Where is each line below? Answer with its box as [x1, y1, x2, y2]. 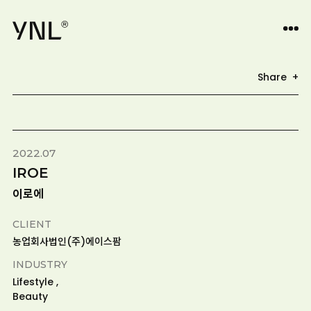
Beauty [12, 289, 48, 303]
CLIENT [12, 218, 51, 230]
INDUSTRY [12, 258, 67, 271]
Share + [258, 69, 299, 84]
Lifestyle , [12, 275, 58, 289]
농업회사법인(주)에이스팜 [12, 235, 121, 249]
